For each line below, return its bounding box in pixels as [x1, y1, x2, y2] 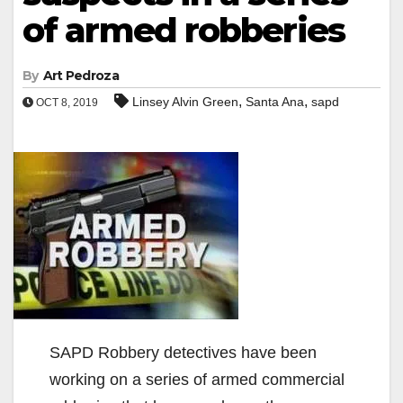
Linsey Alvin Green [132, 94, 238, 109]
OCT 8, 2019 [33, 95, 98, 109]
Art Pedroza [42, 67, 119, 84]
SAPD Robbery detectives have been [49, 343, 317, 362]
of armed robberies [22, 8, 345, 51]
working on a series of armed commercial [49, 370, 345, 389]
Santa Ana [246, 94, 304, 109]
